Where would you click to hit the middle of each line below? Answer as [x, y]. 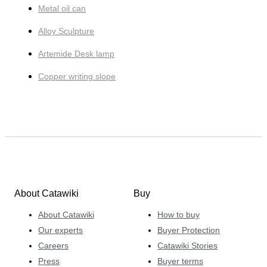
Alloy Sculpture [66, 31]
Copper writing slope [77, 76]
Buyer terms [180, 261]
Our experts [60, 230]
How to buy [178, 215]
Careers [53, 246]
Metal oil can [62, 8]
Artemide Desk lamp [76, 53]
